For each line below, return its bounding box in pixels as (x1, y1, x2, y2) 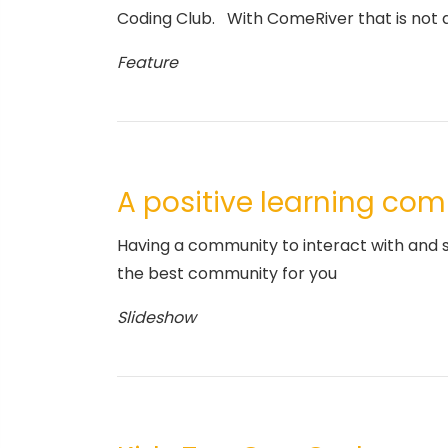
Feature (117, 51, 178, 75)
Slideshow (117, 306, 196, 330)
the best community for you (117, 262, 337, 286)
